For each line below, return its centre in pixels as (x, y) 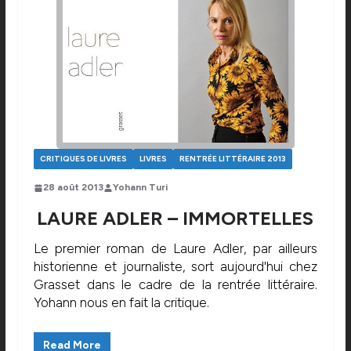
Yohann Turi (140, 188)
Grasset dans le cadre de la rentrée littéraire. (175, 285)
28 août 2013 (73, 188)
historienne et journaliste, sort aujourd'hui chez (175, 267)
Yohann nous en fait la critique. (121, 303)
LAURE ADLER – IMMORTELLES (175, 219)
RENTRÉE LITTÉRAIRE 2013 (232, 159)
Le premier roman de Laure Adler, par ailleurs (175, 249)
